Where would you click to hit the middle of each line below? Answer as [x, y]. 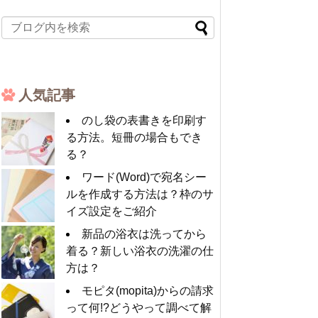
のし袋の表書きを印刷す [144, 120]
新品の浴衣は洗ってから [144, 234]
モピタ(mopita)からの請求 [148, 290]
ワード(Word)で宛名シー [144, 177]
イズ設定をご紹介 [111, 211]
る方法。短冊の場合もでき [134, 137]
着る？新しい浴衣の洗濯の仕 [140, 251]
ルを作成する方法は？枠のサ [140, 194]
